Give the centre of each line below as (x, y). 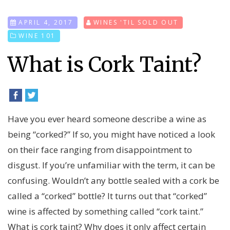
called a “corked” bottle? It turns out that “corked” (107, 196)
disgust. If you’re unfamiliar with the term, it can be (111, 165)
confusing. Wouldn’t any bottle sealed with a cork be (113, 181)
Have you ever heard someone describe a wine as (107, 119)
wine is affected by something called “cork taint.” (106, 212)
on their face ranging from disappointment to (100, 150)
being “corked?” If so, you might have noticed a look (111, 135)
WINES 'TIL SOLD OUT (136, 23)
